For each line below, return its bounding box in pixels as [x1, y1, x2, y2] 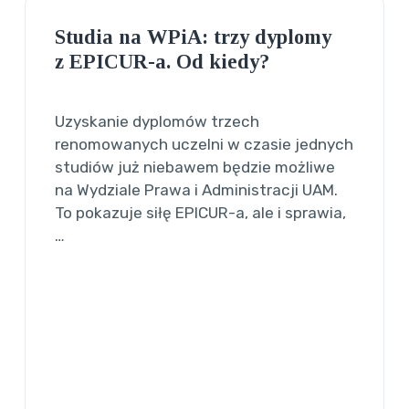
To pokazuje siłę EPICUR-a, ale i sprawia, [55, 203, 347, 222]
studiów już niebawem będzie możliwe [55, 157, 336, 176]
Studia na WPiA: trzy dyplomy [55, 25, 332, 48]
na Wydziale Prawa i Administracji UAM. [55, 180, 339, 199]
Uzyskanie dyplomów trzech [55, 111, 260, 131]
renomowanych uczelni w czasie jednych [55, 134, 354, 153]
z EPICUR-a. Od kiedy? [55, 49, 270, 73]
